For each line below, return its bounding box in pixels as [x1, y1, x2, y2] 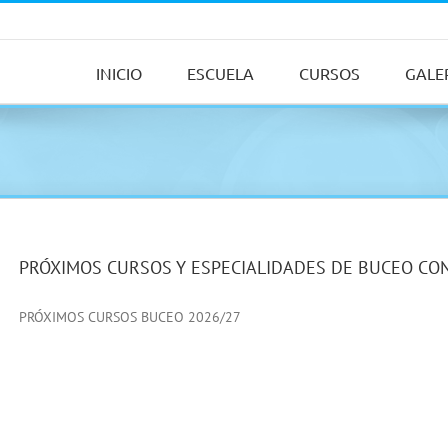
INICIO [96, 63, 142, 83]
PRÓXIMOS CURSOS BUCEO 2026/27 [19, 308, 241, 326]
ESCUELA [187, 63, 254, 83]
